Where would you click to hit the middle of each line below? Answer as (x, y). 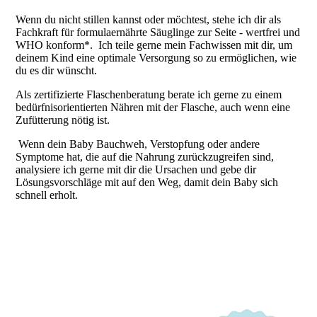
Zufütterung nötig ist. (64, 120)
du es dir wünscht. (58, 71)
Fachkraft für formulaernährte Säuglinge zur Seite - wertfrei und (158, 33)
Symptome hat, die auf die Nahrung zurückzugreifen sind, (145, 157)
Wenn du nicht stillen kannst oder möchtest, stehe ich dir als (149, 20)
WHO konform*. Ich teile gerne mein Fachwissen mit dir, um (154, 45)
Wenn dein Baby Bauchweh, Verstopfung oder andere (138, 144)
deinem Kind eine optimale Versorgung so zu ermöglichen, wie (156, 58)
